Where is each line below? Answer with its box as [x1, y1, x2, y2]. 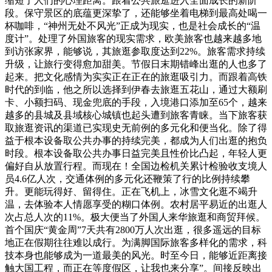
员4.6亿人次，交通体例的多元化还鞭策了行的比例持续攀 [5, 174, 250, 185]
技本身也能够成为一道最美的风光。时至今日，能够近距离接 [5, 250, 267, 261]
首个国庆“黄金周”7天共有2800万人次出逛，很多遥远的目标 [5, 225, 261, 236]
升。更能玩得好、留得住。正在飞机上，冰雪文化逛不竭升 [5, 186, 257, 197]
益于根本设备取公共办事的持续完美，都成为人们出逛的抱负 [5, 135, 267, 146]
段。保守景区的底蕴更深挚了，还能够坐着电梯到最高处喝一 [5, 8, 267, 19]
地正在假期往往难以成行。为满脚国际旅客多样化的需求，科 [5, 237, 267, 248]
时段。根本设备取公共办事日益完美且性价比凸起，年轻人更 [5, 148, 267, 159]
